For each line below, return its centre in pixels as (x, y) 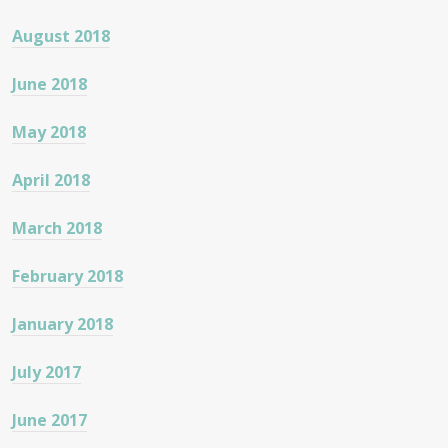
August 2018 (61, 35)
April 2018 (51, 179)
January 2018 (62, 323)
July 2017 (46, 371)
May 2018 (49, 131)
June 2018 (49, 83)
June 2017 (49, 419)
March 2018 (57, 227)
